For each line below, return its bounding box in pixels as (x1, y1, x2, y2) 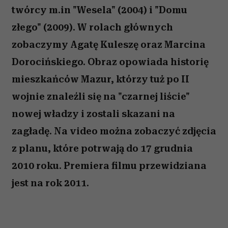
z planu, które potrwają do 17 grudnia (12, 142, 193, 154)
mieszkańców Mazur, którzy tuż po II (12, 73, 189, 85)
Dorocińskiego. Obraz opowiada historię (12, 56, 209, 68)
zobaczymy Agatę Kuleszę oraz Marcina (12, 39, 206, 50)
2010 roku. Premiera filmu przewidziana (12, 160, 207, 172)
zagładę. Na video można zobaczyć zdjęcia (12, 125, 216, 137)
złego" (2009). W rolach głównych (12, 21, 173, 33)
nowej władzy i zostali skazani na (12, 108, 175, 120)
